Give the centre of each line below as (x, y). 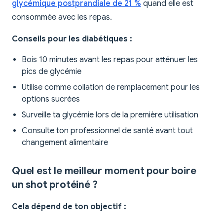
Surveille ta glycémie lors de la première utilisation (110, 115)
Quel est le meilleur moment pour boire (104, 171)
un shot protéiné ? (55, 185)
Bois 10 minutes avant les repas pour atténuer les (110, 60)
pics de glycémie (52, 72)
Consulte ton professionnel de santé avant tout (107, 131)
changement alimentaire (65, 143)
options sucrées (51, 99)
